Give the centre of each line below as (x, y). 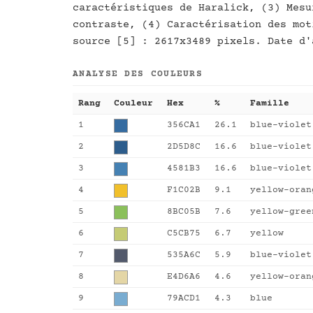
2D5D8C (184, 147)
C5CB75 (184, 234)
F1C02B (184, 190)
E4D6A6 (184, 277)
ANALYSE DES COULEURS (138, 74)
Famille (270, 104)
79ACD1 (184, 299)
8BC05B (184, 212)
